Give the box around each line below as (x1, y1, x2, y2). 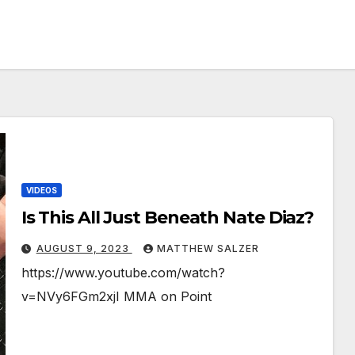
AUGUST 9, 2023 (36, 242, 132, 255)
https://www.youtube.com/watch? (21, 265, 225, 281)
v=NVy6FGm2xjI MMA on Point (21, 288, 212, 305)
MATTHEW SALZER (156, 242, 259, 255)
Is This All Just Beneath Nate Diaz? (21, 207, 315, 229)
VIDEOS (25, 185, 57, 196)
